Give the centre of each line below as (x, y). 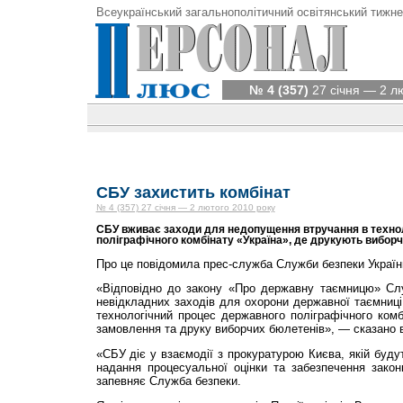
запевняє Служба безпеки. (168, 381)
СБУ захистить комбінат (193, 193)
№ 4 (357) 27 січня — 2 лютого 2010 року (185, 207)
